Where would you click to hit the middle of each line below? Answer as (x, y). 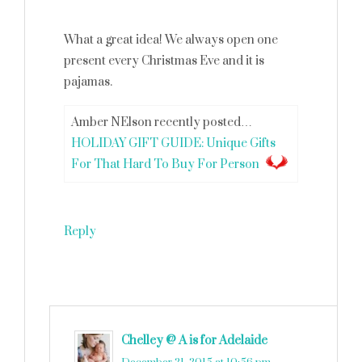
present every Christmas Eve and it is (164, 61)
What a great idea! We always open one (171, 40)
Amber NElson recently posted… (162, 122)
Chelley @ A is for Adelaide (194, 341)
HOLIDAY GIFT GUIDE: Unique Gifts (173, 143)
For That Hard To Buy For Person (165, 164)
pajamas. (88, 82)
